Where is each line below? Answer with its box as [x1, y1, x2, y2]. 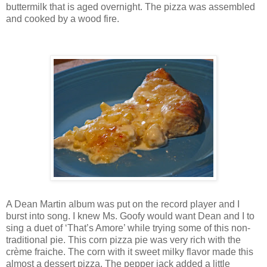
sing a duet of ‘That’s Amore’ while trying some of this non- [6, 223, 250, 234]
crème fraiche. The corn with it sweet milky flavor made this [6, 247, 253, 257]
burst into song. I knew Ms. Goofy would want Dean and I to [6, 211, 254, 222]
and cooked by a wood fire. [6, 13, 119, 24]
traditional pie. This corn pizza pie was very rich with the [6, 235, 241, 246]
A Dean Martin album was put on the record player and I [6, 199, 240, 210]
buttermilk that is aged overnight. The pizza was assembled [6, 1, 255, 12]
